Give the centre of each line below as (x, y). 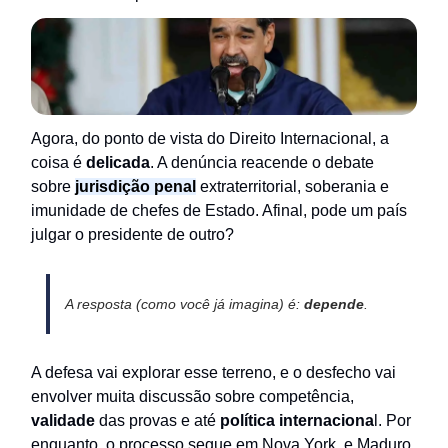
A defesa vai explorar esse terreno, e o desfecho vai (213, 372)
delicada (118, 162)
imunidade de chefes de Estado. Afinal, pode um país (219, 210)
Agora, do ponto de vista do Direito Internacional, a (210, 138)
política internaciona (297, 420)
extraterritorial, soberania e (294, 186)
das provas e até (159, 420)
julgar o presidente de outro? (132, 234)
